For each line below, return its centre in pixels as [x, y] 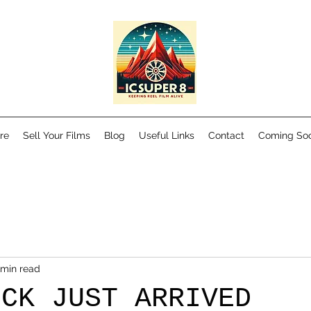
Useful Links [167, 135]
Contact [226, 135]
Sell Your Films [57, 135]
